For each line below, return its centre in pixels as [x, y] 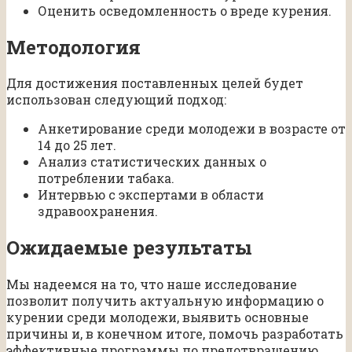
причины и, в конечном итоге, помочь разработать [175, 334]
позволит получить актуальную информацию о [165, 301]
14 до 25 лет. [77, 145]
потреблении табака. [106, 178]
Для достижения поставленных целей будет [155, 83]
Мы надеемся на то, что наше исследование [152, 284]
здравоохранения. [98, 211]
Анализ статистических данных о [152, 162]
